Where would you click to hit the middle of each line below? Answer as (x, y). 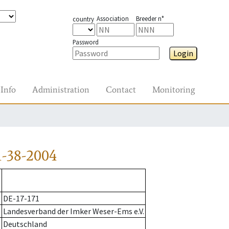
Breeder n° (150, 18)
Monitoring (174, 89)
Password (85, 42)
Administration (61, 89)
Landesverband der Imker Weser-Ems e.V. (74, 211)
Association (112, 18)
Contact (121, 89)
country (83, 19)
